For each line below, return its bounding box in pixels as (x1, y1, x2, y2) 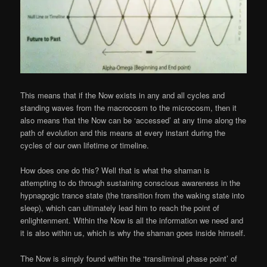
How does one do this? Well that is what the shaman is (20, 164, 210, 176)
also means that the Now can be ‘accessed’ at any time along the (20, 114, 247, 126)
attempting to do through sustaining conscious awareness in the (20, 177, 241, 189)
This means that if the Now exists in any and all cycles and (20, 89, 225, 101)
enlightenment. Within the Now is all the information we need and (20, 215, 244, 226)
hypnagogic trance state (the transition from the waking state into (20, 190, 245, 201)
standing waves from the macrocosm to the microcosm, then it (20, 102, 237, 114)
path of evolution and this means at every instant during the (20, 127, 226, 139)
